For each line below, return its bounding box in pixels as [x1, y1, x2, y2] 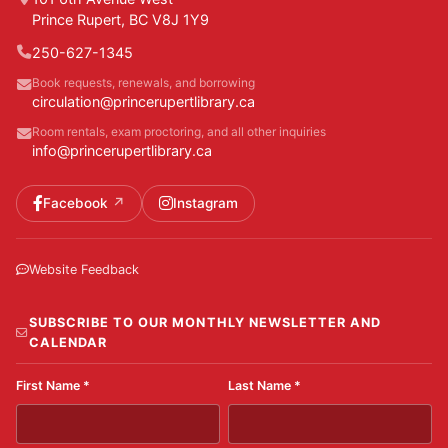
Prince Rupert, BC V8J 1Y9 [32, 10, 209, 28]
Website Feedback [29, 261, 139, 277]
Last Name [228, 377, 294, 393]
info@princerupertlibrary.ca [32, 141, 212, 159]
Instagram [173, 195, 238, 212]
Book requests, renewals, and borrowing [32, 74, 255, 90]
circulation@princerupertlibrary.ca [32, 92, 255, 110]
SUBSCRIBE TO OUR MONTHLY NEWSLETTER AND [29, 314, 381, 330]
